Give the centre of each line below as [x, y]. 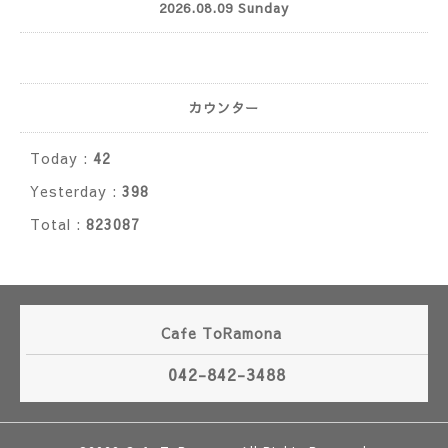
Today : [61, 158]
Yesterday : [76, 191]
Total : [58, 224]
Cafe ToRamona [224, 333]
